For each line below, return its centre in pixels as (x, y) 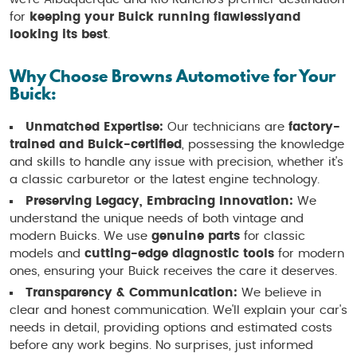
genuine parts (196, 237)
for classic (273, 237)
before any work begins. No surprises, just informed (161, 346)
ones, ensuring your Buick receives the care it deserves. (173, 272)
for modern (309, 254)
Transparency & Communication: (131, 293)
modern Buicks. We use (80, 237)
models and (47, 254)
